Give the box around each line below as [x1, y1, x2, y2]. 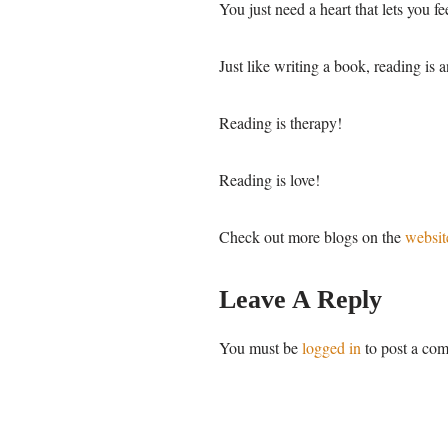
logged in [302, 337, 361, 358]
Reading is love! [219, 169, 320, 190]
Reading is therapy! [219, 112, 342, 133]
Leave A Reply [219, 285, 382, 314]
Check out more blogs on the [219, 226, 405, 247]
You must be [219, 337, 302, 358]
